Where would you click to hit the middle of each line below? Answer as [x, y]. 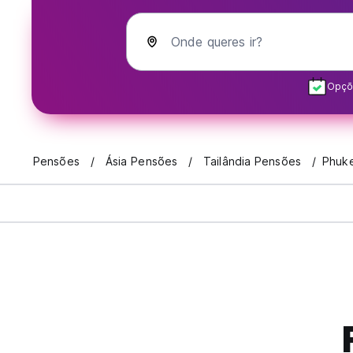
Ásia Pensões [141, 162]
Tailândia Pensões [252, 162]
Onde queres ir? [217, 42]
